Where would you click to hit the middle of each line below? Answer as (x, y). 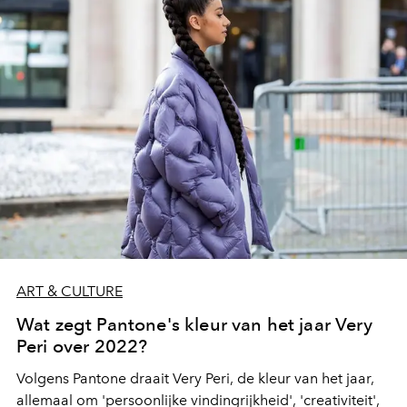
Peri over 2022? (82, 346)
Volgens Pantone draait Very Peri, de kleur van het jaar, (195, 378)
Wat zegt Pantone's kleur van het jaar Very (194, 324)
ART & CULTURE (69, 291)
